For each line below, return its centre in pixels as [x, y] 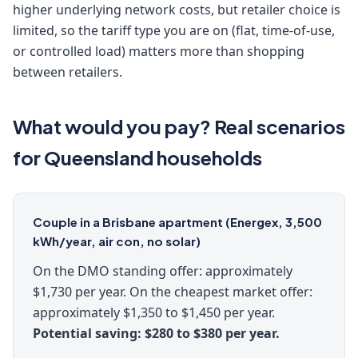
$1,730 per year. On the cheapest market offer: [173, 292]
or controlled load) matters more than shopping [159, 51]
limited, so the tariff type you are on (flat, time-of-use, [174, 30]
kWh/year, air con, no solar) [117, 241]
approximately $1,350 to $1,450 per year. [154, 312]
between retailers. [68, 72]
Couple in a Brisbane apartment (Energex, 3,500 [177, 222]
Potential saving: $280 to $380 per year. [156, 333]
